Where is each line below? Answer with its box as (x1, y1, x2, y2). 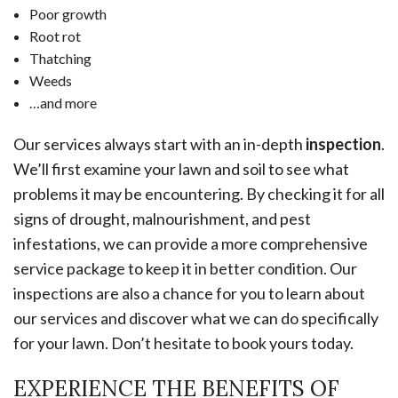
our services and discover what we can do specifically (13, 308, 378, 329)
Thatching (28, 50, 92, 68)
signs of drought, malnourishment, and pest (13, 209, 311, 229)
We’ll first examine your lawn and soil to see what (13, 159, 349, 179)
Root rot (28, 28, 81, 45)
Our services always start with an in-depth (13, 134, 306, 155)
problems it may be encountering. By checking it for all (13, 184, 385, 204)
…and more (28, 94, 97, 112)
